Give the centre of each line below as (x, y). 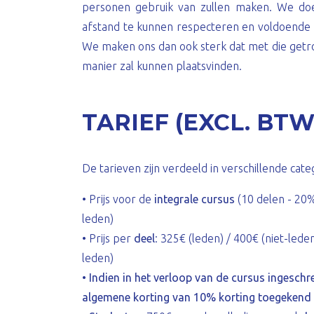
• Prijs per (108, 238)
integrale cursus (194, 199)
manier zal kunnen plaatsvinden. (162, 66)
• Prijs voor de (118, 199)
